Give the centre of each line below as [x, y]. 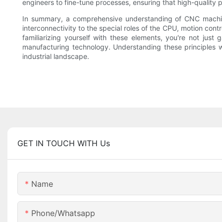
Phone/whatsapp [63, 213]
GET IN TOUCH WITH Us [64, 143]
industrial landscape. [56, 56]
